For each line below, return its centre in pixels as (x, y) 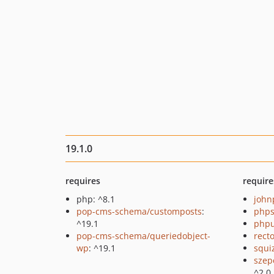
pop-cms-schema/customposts (139, 211)
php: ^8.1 (96, 199)
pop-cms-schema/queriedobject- (143, 236)
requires (83, 181)
